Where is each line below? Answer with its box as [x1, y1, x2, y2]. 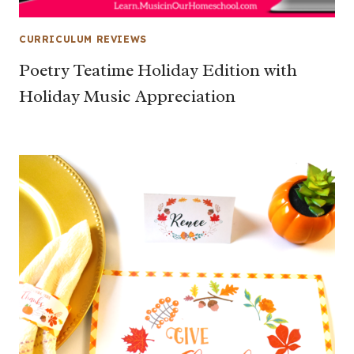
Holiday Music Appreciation [19, 85, 235, 107]
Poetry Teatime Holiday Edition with [19, 58, 297, 81]
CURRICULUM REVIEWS [19, 33, 147, 45]
